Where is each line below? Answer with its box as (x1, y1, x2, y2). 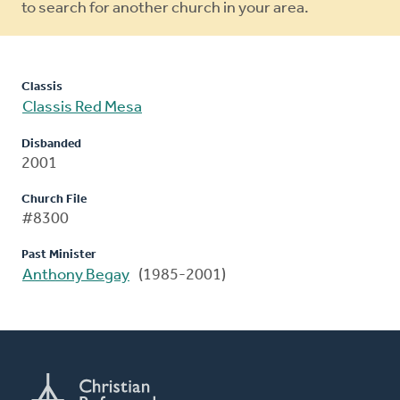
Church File (21, 193, 87, 207)
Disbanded (21, 137, 81, 152)
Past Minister (21, 248, 96, 262)
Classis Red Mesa (22, 99, 142, 117)
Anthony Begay (22, 267, 129, 285)
